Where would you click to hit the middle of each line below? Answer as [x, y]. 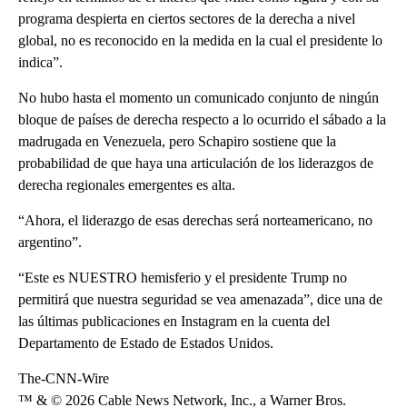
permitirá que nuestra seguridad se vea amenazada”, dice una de [200, 300]
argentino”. [50, 243]
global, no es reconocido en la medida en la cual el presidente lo [200, 41]
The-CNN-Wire [64, 379]
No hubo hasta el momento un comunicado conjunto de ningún [199, 98]
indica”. [40, 63]
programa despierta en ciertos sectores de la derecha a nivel [187, 19]
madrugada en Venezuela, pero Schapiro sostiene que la [177, 142]
